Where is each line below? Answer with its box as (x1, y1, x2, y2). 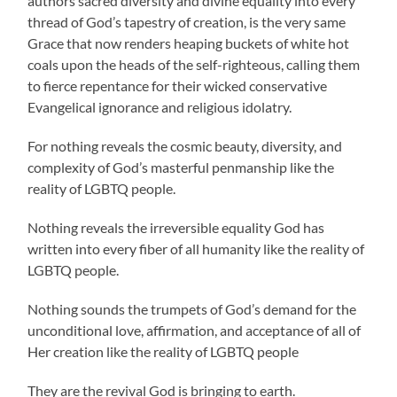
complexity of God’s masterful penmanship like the (27, 159, 335, 176)
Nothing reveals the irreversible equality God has (27, 219, 325, 237)
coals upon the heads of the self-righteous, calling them (27, 56, 361, 74)
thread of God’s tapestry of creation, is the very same (27, 13, 346, 31)
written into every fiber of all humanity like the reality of (27, 240, 365, 258)
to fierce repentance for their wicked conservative (27, 77, 328, 95)
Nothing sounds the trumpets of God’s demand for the (27, 300, 357, 318)
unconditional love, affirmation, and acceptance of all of (27, 322, 362, 339)
